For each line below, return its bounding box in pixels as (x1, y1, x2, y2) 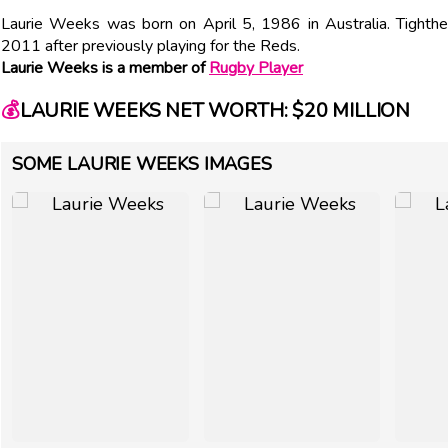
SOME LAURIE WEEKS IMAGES (12, 152, 272, 177)
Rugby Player (209, 56, 303, 79)
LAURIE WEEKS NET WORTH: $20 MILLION (19, 97, 410, 125)
